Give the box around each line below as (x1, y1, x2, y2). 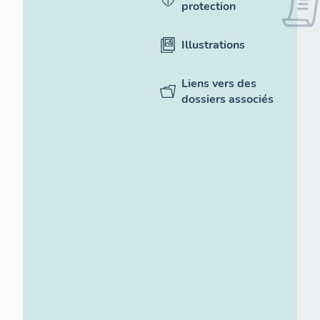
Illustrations (181, 37, 245, 53)
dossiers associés (181, 91, 274, 107)
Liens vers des (181, 76, 256, 91)
